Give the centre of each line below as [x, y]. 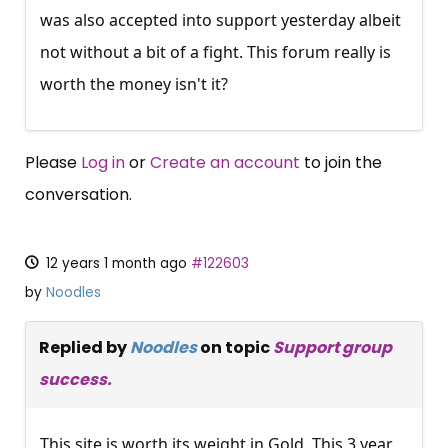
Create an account [225, 163]
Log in [103, 163]
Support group [332, 348]
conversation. [78, 195]
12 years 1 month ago [117, 264]
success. [75, 380]
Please [53, 163]
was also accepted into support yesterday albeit [220, 20]
